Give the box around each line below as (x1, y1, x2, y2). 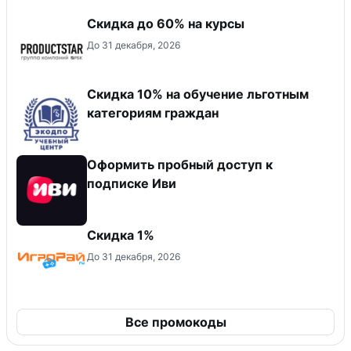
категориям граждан (87, 104, 219, 121)
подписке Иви (87, 175, 176, 191)
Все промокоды (125, 313, 226, 330)
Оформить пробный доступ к (87, 156, 273, 172)
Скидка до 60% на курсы (87, 15, 244, 31)
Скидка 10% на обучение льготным (87, 85, 309, 102)
